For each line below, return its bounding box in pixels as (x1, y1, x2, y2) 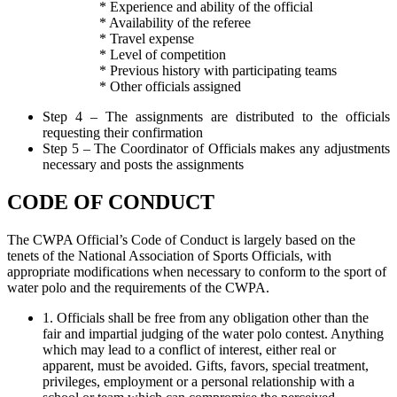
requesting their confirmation (43, 125, 203, 141)
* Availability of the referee (7, 15, 251, 31)
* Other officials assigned (7, 79, 241, 95)
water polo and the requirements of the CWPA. (7, 280, 269, 296)
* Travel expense (7, 31, 194, 47)
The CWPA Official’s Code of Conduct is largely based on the (7, 232, 355, 248)
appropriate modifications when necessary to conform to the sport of (7, 264, 386, 280)
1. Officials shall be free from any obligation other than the (43, 310, 369, 326)
